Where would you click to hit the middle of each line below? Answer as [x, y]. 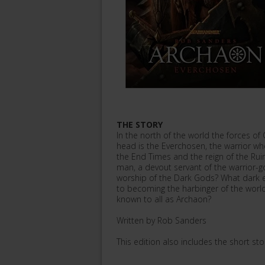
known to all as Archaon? [164, 199]
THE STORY [140, 125]
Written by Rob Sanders [161, 220]
